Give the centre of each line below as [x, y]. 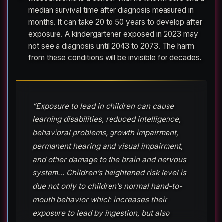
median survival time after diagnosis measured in [111, 10]
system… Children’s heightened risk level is [109, 172]
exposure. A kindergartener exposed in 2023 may [113, 34]
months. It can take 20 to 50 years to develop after [115, 22]
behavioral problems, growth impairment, [105, 132]
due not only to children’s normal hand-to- [107, 186]
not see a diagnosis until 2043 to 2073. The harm [111, 46]
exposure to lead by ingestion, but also [101, 213]
